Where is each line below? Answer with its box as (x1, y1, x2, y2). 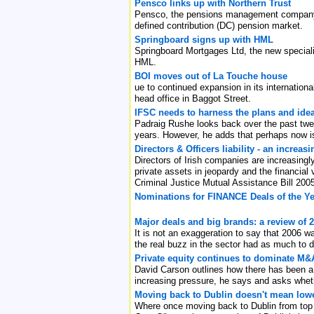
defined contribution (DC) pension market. (135, 20, 303, 31)
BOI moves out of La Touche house (135, 70, 287, 81)
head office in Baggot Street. (135, 93, 251, 104)
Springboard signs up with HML (135, 34, 273, 45)
